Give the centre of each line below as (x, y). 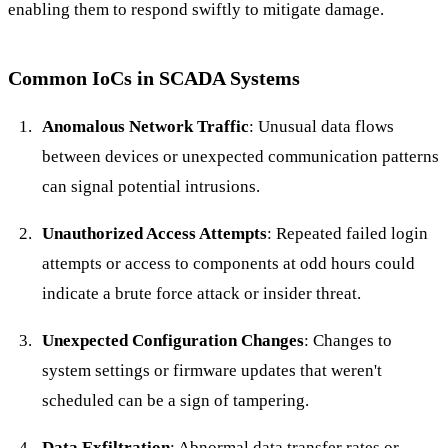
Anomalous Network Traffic (145, 126)
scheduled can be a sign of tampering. (175, 400)
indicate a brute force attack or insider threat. (201, 293)
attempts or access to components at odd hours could (228, 263)
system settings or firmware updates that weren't (211, 370)
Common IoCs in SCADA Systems (154, 77)
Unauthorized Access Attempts (154, 233)
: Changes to (347, 340)
